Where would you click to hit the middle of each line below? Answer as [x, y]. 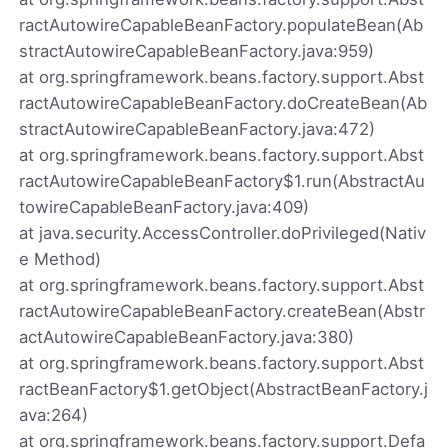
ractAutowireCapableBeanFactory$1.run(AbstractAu [222, 180]
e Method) [60, 258]
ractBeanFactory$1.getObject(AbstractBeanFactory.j [224, 388]
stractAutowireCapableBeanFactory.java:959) [197, 50]
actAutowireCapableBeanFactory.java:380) [187, 336]
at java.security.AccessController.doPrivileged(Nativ [223, 232]
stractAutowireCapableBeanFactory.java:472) [197, 128]
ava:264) [54, 414]
